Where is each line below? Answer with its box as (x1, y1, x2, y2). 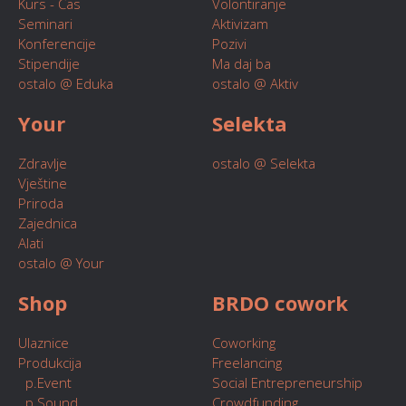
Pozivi (212, 34, 246, 53)
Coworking (212, 333, 275, 352)
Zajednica (18, 214, 77, 232)
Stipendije (18, 54, 80, 72)
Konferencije (18, 34, 96, 53)
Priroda (18, 194, 63, 212)
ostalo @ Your (18, 254, 104, 272)
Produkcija (18, 353, 82, 372)
